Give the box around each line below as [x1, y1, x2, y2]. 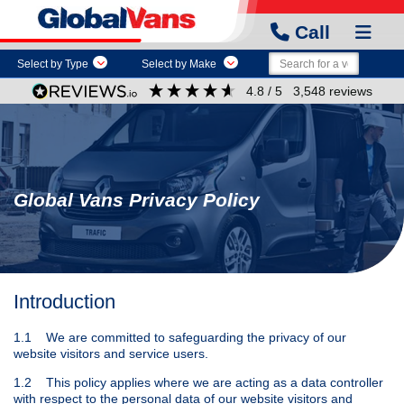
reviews [329, 83, 373, 98]
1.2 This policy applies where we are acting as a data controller [14, 374, 383, 390]
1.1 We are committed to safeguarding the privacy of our [14, 329, 346, 344]
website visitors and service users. [14, 345, 208, 361]
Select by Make [141, 57, 219, 70]
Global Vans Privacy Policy [14, 189, 260, 210]
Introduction [14, 290, 115, 313]
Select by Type [17, 57, 88, 70]
